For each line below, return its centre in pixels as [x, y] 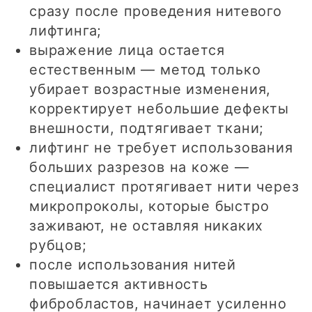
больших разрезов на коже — [139, 167]
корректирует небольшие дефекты [159, 109]
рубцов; [58, 245]
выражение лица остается [127, 50]
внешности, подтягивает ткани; [147, 128]
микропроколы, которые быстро [149, 206]
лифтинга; [66, 31]
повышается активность [119, 284]
